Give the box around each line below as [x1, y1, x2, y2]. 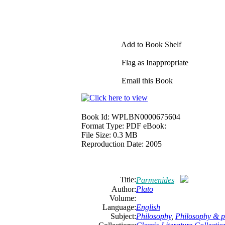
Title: [120, 175, 136, 184]
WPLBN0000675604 [111, 113, 180, 121]
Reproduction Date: [81, 140, 144, 148]
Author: [111, 185, 136, 193]
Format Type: [81, 122, 124, 130]
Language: [102, 203, 136, 211]
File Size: [81, 131, 111, 139]
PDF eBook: [126, 122, 166, 130]
